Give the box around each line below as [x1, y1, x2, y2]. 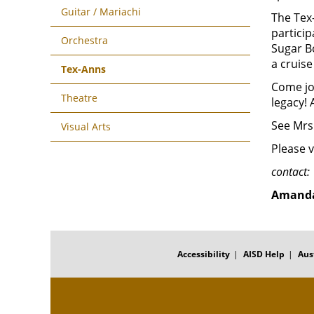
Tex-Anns [61, 62, 106, 76]
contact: [271, 164, 310, 179]
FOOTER [50, 229, 86, 242]
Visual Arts [61, 120, 111, 133]
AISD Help [243, 248, 285, 260]
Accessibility [177, 248, 230, 260]
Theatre [61, 91, 97, 104]
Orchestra [61, 34, 108, 47]
